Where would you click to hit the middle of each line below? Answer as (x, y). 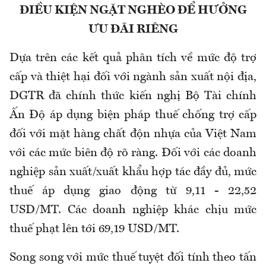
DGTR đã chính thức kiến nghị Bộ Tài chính (133, 96)
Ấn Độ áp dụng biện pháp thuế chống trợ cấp (133, 115)
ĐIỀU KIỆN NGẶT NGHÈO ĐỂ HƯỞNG (133, 11)
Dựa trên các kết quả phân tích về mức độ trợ (133, 58)
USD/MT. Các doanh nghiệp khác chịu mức (133, 210)
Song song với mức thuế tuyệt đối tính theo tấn (133, 258)
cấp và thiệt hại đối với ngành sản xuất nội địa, (133, 77)
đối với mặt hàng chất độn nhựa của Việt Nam (133, 134)
